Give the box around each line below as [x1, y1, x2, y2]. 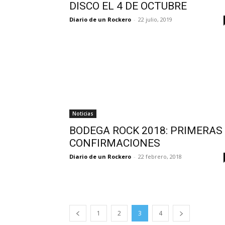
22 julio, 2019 [138, 15, 172, 23]
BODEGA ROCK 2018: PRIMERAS [69, 124, 222, 137]
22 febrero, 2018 [138, 152, 182, 160]
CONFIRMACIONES [69, 137, 160, 149]
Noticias [72, 109, 93, 117]
